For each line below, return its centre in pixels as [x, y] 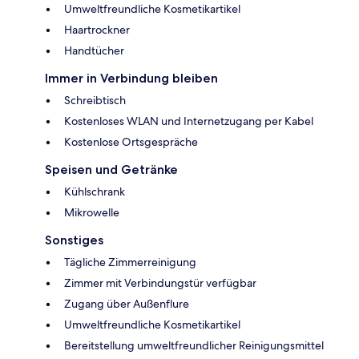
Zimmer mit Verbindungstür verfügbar [160, 283]
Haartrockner [97, 30]
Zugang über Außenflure [127, 304]
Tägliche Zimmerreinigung [130, 262]
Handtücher [94, 51]
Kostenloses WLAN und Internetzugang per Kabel [189, 121]
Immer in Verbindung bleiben [131, 79]
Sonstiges [74, 240]
